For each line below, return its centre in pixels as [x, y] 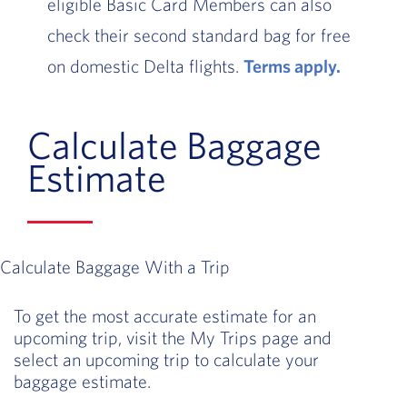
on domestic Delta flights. [145, 66]
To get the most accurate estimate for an [165, 316]
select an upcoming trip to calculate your [166, 360]
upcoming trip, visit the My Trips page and [173, 338]
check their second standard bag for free [199, 35]
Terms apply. [292, 66]
